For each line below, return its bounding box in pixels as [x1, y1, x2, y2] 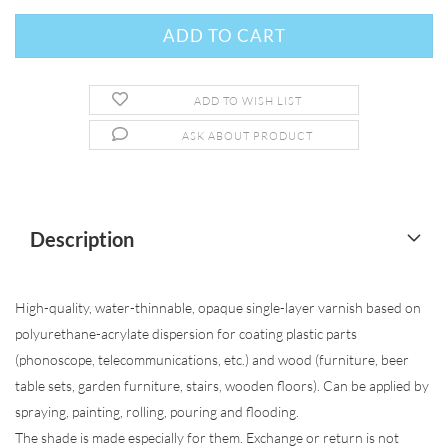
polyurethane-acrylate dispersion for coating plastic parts [15, 325, 357, 342]
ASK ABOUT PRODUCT [182, 129, 314, 143]
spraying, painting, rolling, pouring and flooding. [15, 403, 299, 420]
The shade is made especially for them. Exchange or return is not [15, 429, 399, 446]
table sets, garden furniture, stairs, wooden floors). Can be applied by [15, 377, 429, 394]
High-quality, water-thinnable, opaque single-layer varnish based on [15, 299, 421, 316]
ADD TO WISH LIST [193, 94, 302, 108]
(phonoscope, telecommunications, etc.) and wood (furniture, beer [15, 351, 409, 368]
